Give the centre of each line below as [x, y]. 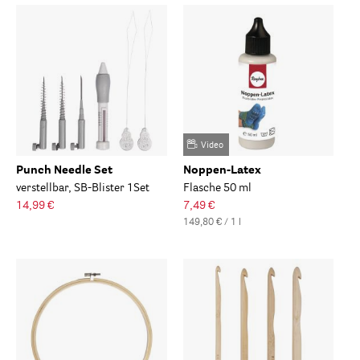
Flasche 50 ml [217, 188]
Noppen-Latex [222, 170]
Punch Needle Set [64, 170]
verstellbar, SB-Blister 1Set [83, 188]
